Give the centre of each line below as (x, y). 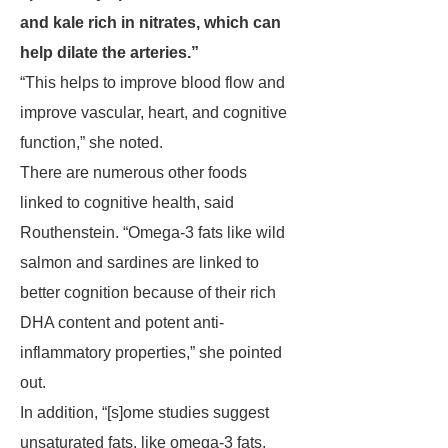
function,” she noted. (91, 142)
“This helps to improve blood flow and (152, 82)
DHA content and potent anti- (122, 322)
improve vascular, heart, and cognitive (153, 112)
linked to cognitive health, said (127, 202)
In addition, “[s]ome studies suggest (144, 412)
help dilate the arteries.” (109, 52)
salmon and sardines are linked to (139, 262)
